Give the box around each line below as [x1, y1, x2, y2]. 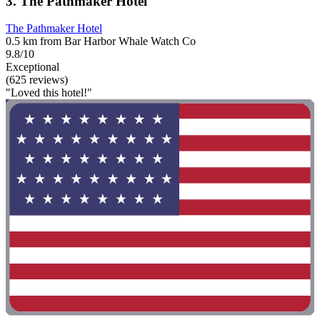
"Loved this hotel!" [6, 86, 92, 99]
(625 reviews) [6, 74, 68, 86]
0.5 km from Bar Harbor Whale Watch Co [6, 35, 196, 48]
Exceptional [6, 61, 59, 74]
